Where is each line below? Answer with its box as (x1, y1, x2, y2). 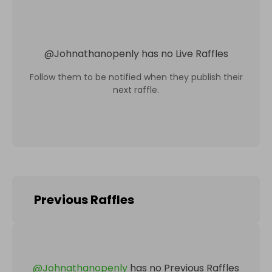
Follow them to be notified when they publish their (29, 70, 243, 83)
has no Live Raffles (141, 46, 228, 61)
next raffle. (113, 83, 159, 96)
